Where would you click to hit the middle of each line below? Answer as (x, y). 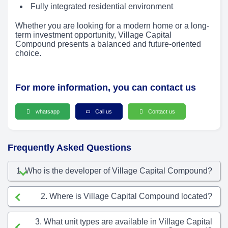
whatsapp (47, 111)
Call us (103, 111)
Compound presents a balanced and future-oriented (108, 44)
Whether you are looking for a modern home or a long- (112, 25)
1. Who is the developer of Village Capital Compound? (114, 170)
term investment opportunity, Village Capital (93, 35)
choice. (28, 53)
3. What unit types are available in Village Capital (124, 221)
